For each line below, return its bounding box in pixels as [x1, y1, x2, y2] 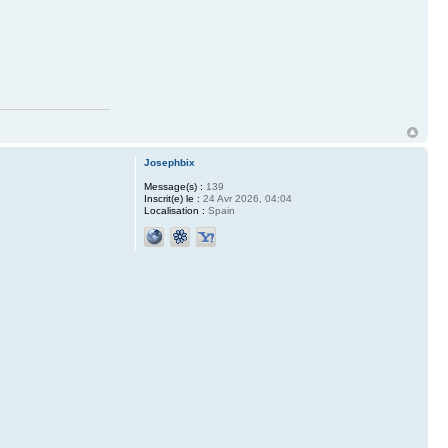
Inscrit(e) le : [143, 192, 200, 204]
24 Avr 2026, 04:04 [199, 192, 292, 204]
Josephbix [143, 156, 195, 168]
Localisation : [143, 204, 205, 216]
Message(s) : [143, 180, 203, 192]
